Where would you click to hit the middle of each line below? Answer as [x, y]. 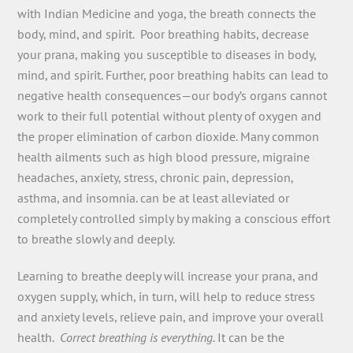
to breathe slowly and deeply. [97, 239]
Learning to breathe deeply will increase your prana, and [168, 275]
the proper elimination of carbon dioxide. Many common [169, 137]
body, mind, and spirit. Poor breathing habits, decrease [163, 34]
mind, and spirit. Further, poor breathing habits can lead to [173, 75]
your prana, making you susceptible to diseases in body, [167, 55]
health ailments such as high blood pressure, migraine [164, 157]
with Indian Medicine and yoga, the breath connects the [167, 14]
